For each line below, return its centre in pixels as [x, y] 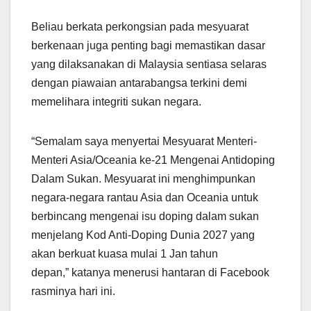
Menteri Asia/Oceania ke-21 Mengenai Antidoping [153, 160]
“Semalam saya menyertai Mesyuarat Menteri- [144, 142]
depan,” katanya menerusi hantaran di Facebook [150, 273]
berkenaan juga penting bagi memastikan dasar [148, 46]
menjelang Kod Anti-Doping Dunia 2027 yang [143, 235]
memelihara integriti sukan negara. [116, 102]
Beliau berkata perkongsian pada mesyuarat [140, 27]
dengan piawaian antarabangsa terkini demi [139, 83]
